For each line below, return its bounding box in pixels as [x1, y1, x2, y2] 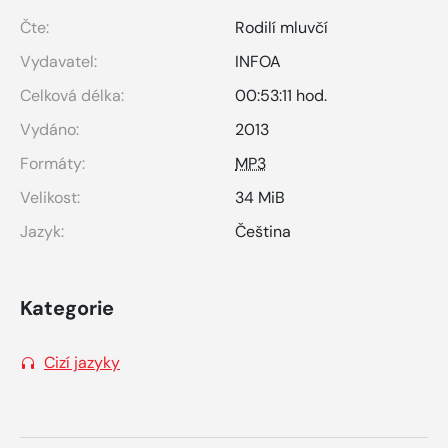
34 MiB [235, 186, 285, 208]
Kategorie [20, 294, 114, 321]
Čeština [235, 220, 291, 242]
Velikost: [20, 186, 80, 208]
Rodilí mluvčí [235, 16, 328, 38]
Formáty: [20, 152, 85, 174]
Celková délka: [20, 84, 124, 106]
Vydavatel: [20, 50, 97, 72]
